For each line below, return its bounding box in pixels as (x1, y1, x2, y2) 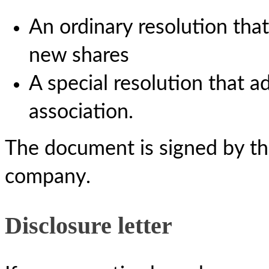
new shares (29, 44, 129, 66)
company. (5, 166, 91, 187)
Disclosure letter (5, 211, 172, 239)
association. (29, 101, 133, 122)
